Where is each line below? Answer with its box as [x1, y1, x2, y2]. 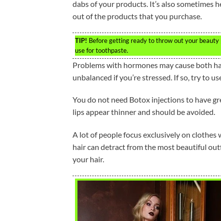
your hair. [73, 154, 104, 164]
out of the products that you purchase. [73, 11, 202, 21]
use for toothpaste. [75, 46, 128, 54]
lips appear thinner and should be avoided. [73, 107, 215, 117]
